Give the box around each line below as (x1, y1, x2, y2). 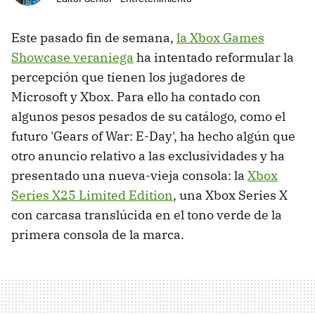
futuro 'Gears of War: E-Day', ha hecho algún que (11, 128, 295, 145)
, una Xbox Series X (173, 187, 288, 204)
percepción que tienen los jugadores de (11, 69, 245, 86)
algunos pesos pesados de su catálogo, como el (11, 108, 285, 125)
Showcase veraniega (11, 49, 134, 66)
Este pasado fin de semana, (11, 30, 176, 46)
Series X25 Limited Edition (11, 187, 173, 204)
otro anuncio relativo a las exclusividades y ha (11, 148, 285, 165)
